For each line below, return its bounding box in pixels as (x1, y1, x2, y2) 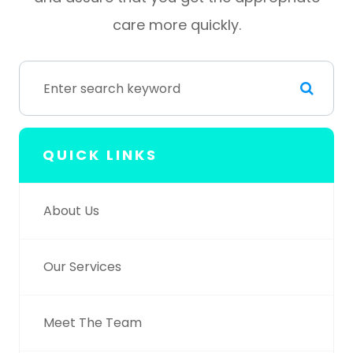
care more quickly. (112, 15, 241, 35)
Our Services (43, 258, 121, 277)
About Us (43, 202, 99, 221)
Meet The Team (43, 314, 142, 333)
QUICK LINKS (43, 145, 158, 165)
